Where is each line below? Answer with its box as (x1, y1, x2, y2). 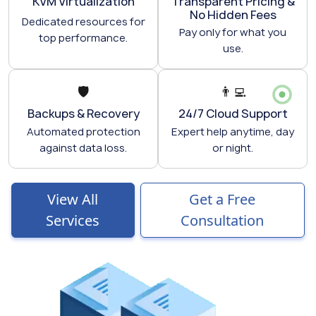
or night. (212, 140, 253, 155)
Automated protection (26, 124, 140, 139)
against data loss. (39, 140, 127, 155)
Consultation (181, 210, 265, 230)
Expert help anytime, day (171, 124, 294, 139)
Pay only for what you (179, 25, 286, 40)
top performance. (39, 30, 128, 45)
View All (47, 189, 99, 209)
